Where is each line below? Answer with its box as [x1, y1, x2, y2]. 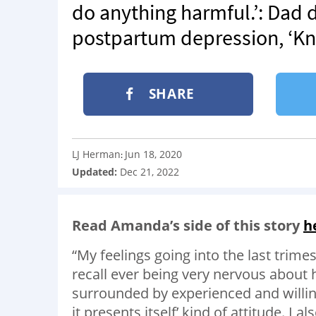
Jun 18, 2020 [125, 147, 182, 161]
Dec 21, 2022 [120, 164, 179, 178]
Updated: [72, 164, 120, 178]
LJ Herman [72, 147, 121, 161]
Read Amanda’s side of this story [72, 215, 303, 235]
